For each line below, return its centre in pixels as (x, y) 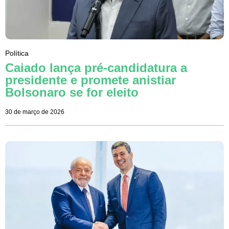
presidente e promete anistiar (90, 80)
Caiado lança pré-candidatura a (96, 68)
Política (17, 53)
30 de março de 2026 (35, 112)
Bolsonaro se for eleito (72, 93)
